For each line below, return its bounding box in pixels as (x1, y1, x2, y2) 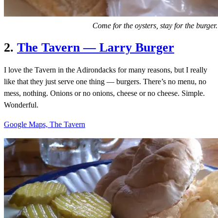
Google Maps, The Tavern (4, 120, 85, 129)
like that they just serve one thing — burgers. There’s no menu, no (4, 77, 206, 86)
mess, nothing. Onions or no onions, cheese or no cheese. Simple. (4, 89, 205, 98)
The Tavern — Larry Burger (17, 40, 174, 55)
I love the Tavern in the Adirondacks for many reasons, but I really (4, 66, 207, 74)
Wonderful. (4, 101, 38, 109)
